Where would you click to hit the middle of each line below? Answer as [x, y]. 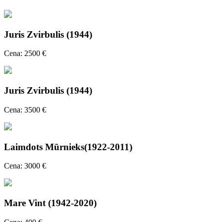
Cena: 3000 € [25, 166]
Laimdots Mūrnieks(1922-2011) [68, 147]
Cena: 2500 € [25, 54]
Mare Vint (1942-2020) [50, 203]
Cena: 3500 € [25, 110]
